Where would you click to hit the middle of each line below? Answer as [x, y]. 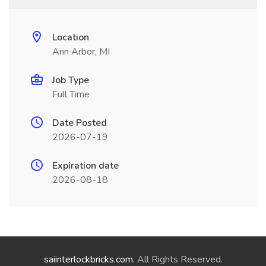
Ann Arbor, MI [81, 52]
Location [71, 37]
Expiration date [85, 166]
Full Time [71, 94]
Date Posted [80, 123]
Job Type [71, 80]
